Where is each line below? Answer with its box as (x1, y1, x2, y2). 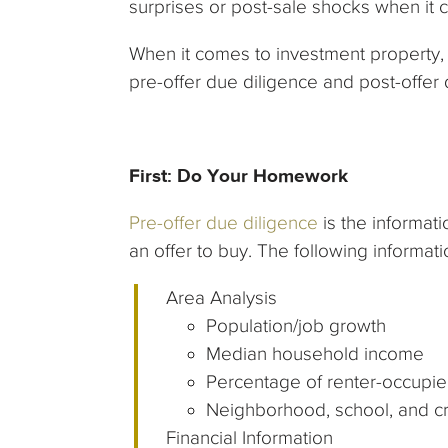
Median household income (206, 343, 425, 365)
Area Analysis (166, 287, 278, 309)
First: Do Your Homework (129, 165, 348, 187)
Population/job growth (206, 315, 387, 337)
